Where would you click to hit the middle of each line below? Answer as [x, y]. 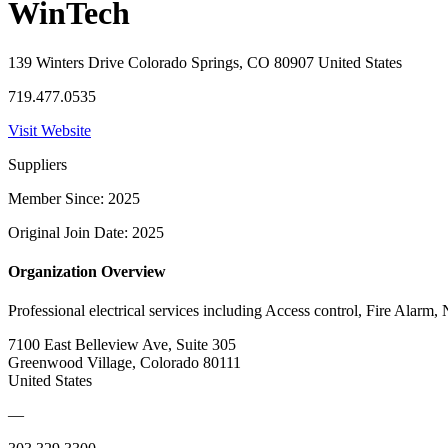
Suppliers [37, 164]
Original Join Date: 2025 [86, 232]
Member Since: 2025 [74, 198]
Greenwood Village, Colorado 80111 [124, 363]
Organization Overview [87, 272]
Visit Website [49, 130]
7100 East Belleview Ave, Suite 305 [122, 345]
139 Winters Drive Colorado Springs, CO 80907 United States [205, 62]
